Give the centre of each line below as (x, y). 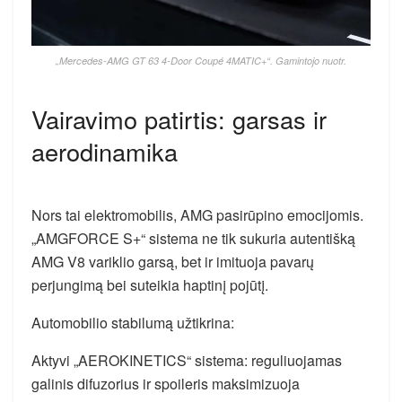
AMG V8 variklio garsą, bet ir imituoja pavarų (173, 261)
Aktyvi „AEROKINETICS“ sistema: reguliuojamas (187, 360)
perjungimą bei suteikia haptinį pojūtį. (150, 284)
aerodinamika (105, 152)
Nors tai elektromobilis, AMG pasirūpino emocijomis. (197, 214)
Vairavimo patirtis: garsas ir (179, 119)
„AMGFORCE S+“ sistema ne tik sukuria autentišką (193, 238)
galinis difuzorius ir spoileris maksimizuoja (166, 383)
